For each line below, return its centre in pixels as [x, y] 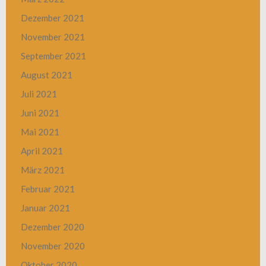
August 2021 [47, 75]
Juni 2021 [40, 113]
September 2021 [53, 56]
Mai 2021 [40, 132]
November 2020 [53, 246]
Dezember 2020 [53, 227]
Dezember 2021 [53, 18]
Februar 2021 [48, 189]
